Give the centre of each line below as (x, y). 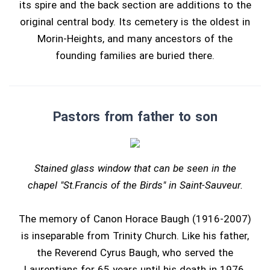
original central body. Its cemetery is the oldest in (135, 22)
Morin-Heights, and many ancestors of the (135, 39)
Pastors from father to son (135, 117)
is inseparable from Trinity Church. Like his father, (135, 236)
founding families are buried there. (135, 55)
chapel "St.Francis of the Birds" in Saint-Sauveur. (135, 185)
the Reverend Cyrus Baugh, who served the (135, 253)
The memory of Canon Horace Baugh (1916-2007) (135, 219)
